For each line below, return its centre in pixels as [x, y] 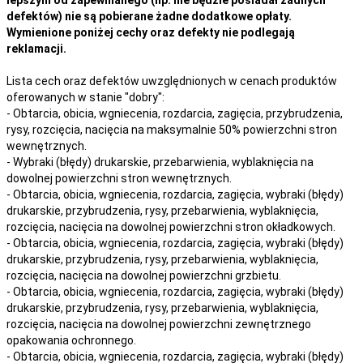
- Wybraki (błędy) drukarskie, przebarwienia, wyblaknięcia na [160, 162]
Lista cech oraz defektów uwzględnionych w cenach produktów [172, 81]
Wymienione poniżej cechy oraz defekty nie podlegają [151, 32]
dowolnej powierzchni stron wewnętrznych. [119, 178]
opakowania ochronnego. [71, 340]
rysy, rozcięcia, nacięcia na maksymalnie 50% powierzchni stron [172, 129]
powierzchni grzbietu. [225, 275]
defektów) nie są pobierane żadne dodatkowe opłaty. [149, 16]
